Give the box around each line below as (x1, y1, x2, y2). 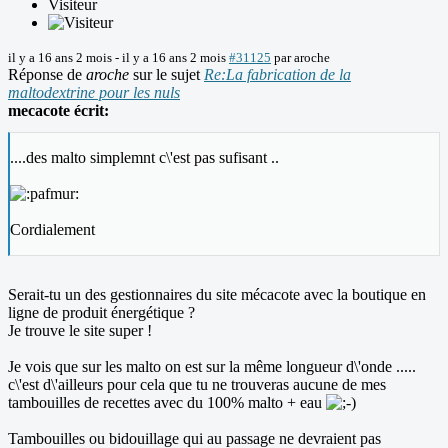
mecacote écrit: (8, 102, 109, 120)
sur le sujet (129, 66, 204, 84)
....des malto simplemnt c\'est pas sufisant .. (10, 149, 279, 167)
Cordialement (10, 221, 95, 239)
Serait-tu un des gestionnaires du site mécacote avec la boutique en (8, 286, 426, 304)
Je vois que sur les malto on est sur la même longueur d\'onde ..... (8, 358, 416, 376)
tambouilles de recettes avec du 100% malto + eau (8, 394, 326, 412)
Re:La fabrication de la (204, 66, 351, 84)
